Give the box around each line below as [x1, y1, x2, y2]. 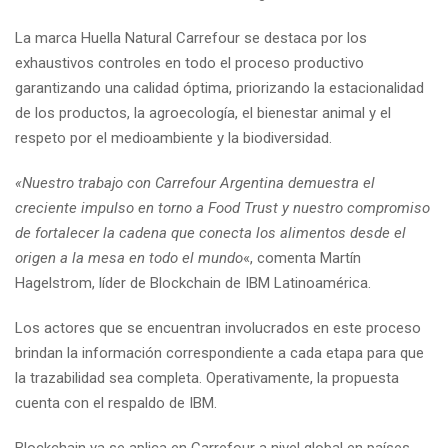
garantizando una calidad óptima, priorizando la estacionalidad [15, 78, 424, 97]
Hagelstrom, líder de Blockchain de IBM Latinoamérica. [15, 273, 371, 292]
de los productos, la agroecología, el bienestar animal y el [15, 103, 391, 122]
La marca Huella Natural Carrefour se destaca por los [15, 28, 367, 47]
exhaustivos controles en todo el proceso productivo [15, 53, 364, 72]
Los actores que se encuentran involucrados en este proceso [15, 318, 421, 337]
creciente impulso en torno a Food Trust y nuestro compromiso [15, 198, 430, 217]
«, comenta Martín [243, 248, 361, 267]
